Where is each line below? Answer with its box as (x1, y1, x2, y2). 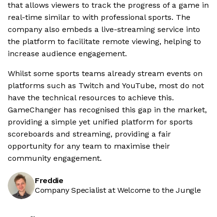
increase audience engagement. (8, 49, 127, 59)
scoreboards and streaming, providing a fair (8, 129, 171, 139)
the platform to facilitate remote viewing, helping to (8, 37, 201, 46)
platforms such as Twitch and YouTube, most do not (8, 81, 204, 91)
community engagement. (8, 154, 102, 163)
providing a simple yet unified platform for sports (8, 117, 193, 127)
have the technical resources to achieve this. (8, 93, 174, 103)
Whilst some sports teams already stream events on (8, 69, 202, 78)
